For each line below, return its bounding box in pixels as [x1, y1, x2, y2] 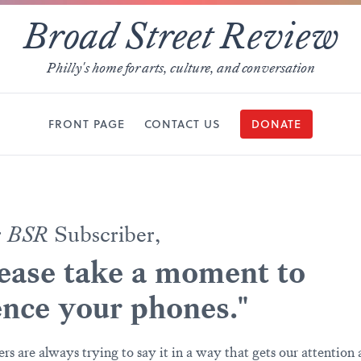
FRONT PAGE [48, 116, 125, 132]
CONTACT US [144, 116, 221, 132]
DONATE [251, 116, 301, 132]
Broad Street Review [23, 13, 338, 59]
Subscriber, [48, 221, 160, 248]
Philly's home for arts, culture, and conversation [46, 59, 315, 77]
